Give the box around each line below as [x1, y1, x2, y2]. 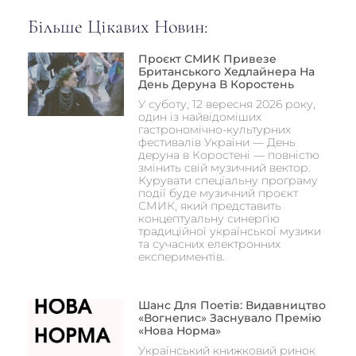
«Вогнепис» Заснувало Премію [137, 310, 321, 325]
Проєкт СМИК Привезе [137, 51, 277, 66]
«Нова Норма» [137, 323, 221, 338]
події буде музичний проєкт [137, 185, 298, 200]
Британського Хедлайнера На [137, 64, 315, 79]
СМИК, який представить [137, 198, 281, 213]
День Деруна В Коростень [137, 76, 294, 91]
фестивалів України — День [137, 134, 296, 149]
